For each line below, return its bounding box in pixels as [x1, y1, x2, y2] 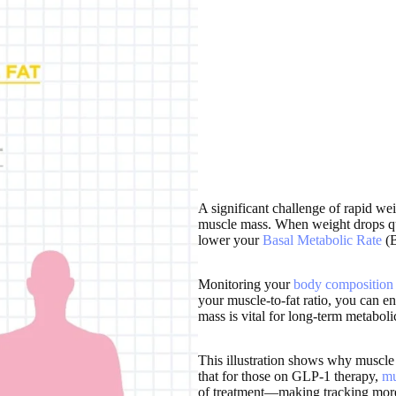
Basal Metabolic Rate [263, 232, 382, 247]
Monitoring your [198, 276, 293, 292]
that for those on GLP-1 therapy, [198, 368, 382, 384]
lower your [198, 232, 263, 247]
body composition [293, 276, 393, 292]
